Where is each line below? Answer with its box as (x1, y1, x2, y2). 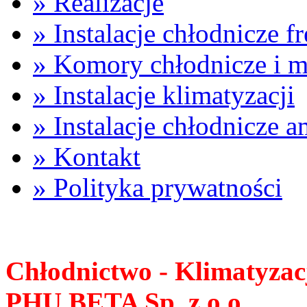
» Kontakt (33, 142, 140, 171)
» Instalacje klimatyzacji (33, 80, 295, 110)
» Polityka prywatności (33, 173, 282, 202)
